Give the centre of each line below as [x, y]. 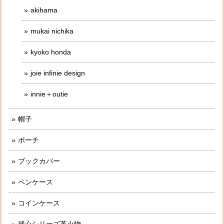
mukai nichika [52, 31]
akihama [44, 10]
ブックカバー [39, 161]
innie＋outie [49, 94]
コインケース [39, 203]
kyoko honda [51, 52]
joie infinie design [58, 73]
